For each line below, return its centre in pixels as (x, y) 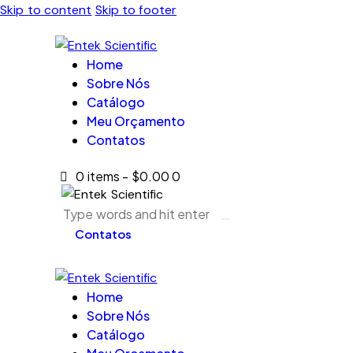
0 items (98, 176)
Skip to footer (136, 10)
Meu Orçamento (136, 121)
